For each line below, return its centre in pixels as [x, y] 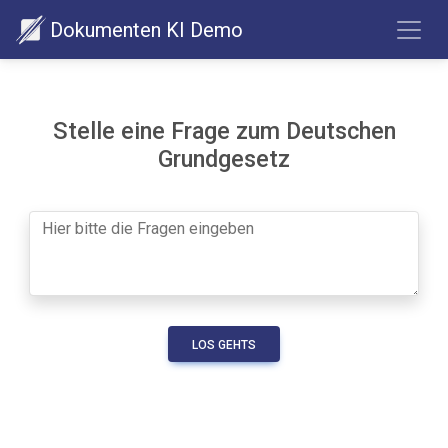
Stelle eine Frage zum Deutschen [224, 130]
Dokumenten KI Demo [146, 29]
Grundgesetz [224, 158]
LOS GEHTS [224, 344]
